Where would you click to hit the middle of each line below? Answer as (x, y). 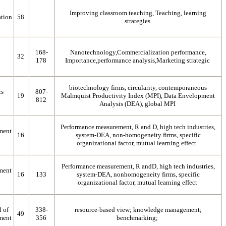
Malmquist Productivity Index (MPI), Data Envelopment (138, 96)
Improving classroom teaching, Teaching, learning (138, 13)
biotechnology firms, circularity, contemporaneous (138, 88)
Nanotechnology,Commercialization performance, (138, 52)
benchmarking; (138, 218)
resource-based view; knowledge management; (138, 210)
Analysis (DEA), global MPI (138, 104)
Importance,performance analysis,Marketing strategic (138, 60)
